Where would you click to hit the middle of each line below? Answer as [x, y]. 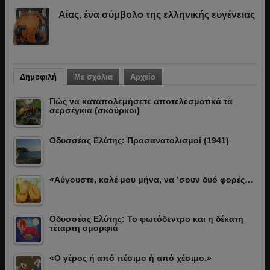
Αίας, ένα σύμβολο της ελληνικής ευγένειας [156, 15]
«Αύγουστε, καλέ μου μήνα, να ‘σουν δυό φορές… [151, 180]
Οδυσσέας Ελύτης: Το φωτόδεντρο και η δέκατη [146, 219]
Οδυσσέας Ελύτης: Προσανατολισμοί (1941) [139, 141]
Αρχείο [143, 77]
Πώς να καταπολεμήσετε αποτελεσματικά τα [141, 102]
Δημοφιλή [38, 77]
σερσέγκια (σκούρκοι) [94, 111]
